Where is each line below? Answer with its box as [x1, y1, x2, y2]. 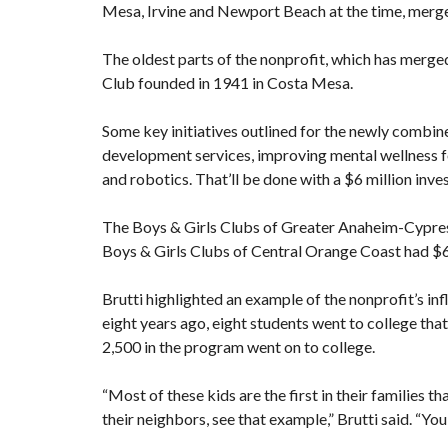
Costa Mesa [267, 72, 350, 92]
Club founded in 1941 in [102, 72, 267, 92]
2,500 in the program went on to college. [102, 336, 375, 356]
